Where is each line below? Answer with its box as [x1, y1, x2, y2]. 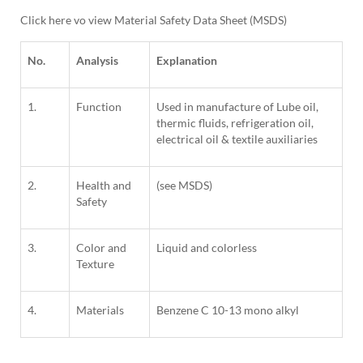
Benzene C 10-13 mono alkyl [156, 303, 299, 318]
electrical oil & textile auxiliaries [156, 132, 318, 147]
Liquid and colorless [156, 241, 257, 255]
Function [76, 100, 122, 114]
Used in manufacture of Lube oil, [156, 100, 318, 114]
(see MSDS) [156, 178, 212, 193]
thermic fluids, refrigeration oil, [156, 116, 314, 130]
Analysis [76, 53, 118, 68]
